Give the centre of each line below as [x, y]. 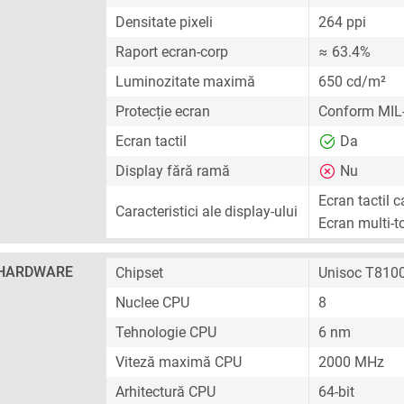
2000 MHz [351, 362]
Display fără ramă [173, 171]
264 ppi [342, 22]
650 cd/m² [352, 82]
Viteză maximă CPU [179, 362]
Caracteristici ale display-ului [207, 211]
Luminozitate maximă [185, 82]
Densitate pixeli [164, 22]
